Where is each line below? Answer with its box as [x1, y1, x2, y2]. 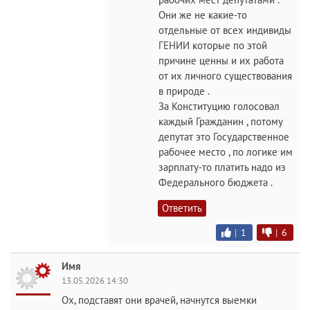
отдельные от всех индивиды [158, 24, 291, 37]
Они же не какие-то [158, 8, 247, 22]
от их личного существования [158, 69, 292, 83]
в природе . [158, 84, 210, 98]
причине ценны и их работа [158, 54, 284, 68]
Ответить [162, 201, 202, 215]
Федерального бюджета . [158, 176, 273, 190]
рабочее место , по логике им [158, 145, 293, 159]
